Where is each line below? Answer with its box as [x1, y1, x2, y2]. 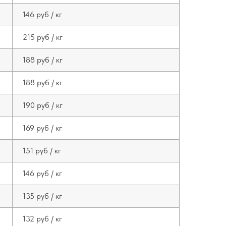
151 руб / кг [23, 146, 61, 155]
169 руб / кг [23, 123, 62, 133]
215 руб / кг [23, 32, 63, 42]
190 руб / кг [23, 100, 63, 110]
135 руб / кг [23, 191, 62, 201]
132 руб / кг [23, 214, 62, 223]
